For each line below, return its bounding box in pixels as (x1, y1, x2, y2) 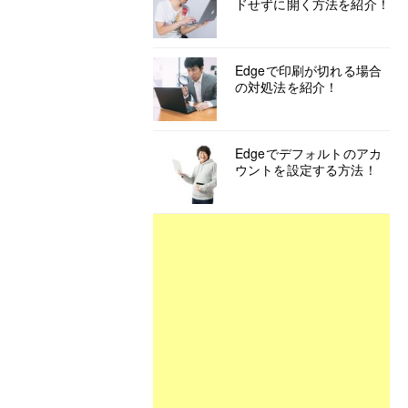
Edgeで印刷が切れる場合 (235, 61, 382, 79)
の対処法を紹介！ (235, 77, 339, 96)
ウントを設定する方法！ (235, 160, 377, 178)
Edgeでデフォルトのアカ (235, 144, 382, 162)
